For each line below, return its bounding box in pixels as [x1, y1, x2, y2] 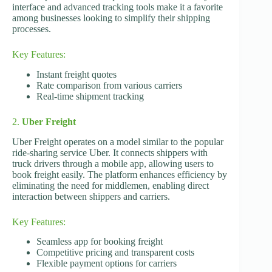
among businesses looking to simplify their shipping [12, 12, 210, 23]
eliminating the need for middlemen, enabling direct [12, 180, 209, 191]
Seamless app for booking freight [36, 236, 163, 247]
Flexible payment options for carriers [36, 258, 177, 269]
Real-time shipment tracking [36, 90, 144, 101]
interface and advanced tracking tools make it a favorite [12, 1, 223, 12]
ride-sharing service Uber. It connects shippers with [12, 147, 208, 158]
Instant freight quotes [36, 69, 117, 80]
